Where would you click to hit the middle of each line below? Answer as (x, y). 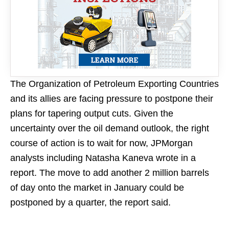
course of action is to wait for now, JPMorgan (101, 143)
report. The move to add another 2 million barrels (110, 173)
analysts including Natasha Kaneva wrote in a (103, 158)
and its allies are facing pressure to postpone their (112, 99)
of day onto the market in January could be (97, 188)
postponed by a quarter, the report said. (90, 202)
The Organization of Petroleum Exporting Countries (114, 84)
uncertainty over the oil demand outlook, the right (110, 128)
